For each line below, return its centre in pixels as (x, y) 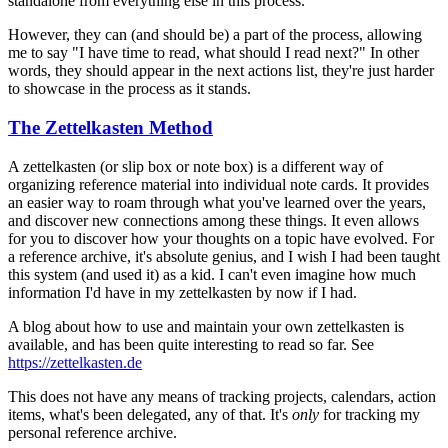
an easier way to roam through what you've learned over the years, (217, 202)
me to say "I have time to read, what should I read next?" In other (213, 53)
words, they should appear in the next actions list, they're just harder (221, 71)
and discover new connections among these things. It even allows (213, 220)
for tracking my (369, 414)
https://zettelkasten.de (75, 362)
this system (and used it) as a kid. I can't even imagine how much (212, 274)
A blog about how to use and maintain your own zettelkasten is (206, 326)
